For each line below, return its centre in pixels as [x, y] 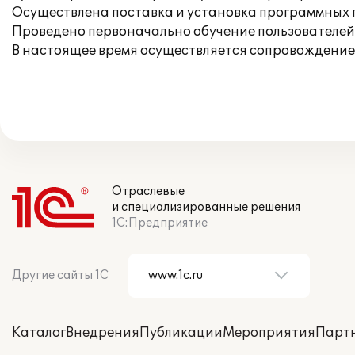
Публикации [181, 333]
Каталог [39, 333]
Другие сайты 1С [60, 275]
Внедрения [103, 333]
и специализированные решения [206, 207]
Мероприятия [269, 333]
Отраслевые [148, 191]
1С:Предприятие [160, 223]
